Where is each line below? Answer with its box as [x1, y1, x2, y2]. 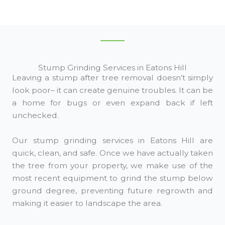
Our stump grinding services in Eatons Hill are [12, 135, 213, 145]
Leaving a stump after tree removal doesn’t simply [12, 73, 213, 83]
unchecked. [12, 110, 59, 121]
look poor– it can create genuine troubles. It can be [12, 85, 213, 95]
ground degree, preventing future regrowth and [12, 185, 213, 195]
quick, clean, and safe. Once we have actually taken [12, 148, 213, 158]
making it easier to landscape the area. [12, 198, 162, 208]
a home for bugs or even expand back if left [12, 98, 213, 108]
